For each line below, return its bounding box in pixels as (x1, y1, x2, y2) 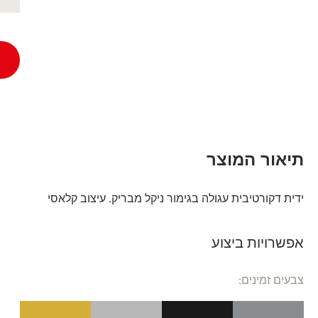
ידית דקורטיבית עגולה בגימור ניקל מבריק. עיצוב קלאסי (48, 191, 304, 206)
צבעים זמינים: (238, 273, 304, 287)
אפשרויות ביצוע (212, 234, 304, 252)
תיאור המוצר (207, 149, 304, 170)
